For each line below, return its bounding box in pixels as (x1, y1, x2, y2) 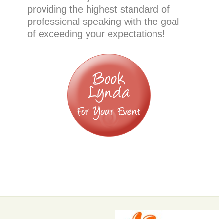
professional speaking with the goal (27, 16, 179, 27)
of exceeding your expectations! (27, 28, 165, 39)
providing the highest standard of (27, 4, 170, 15)
